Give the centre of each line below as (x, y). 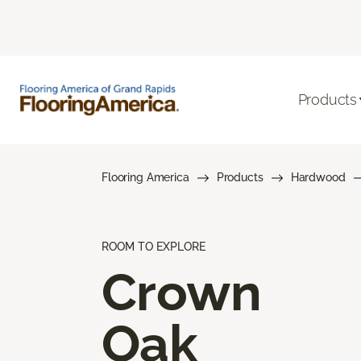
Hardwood (318, 177)
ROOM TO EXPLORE (154, 246)
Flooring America (145, 177)
